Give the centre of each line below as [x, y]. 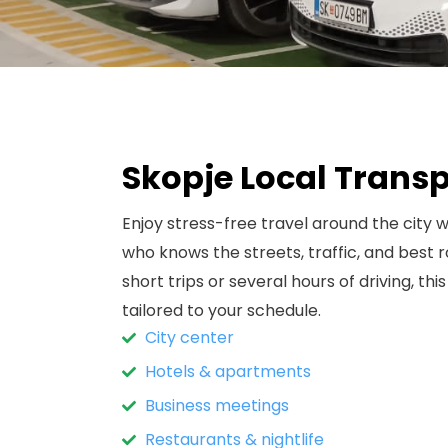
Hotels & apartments [227, 372]
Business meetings [216, 406]
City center [189, 338]
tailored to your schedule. [221, 311]
